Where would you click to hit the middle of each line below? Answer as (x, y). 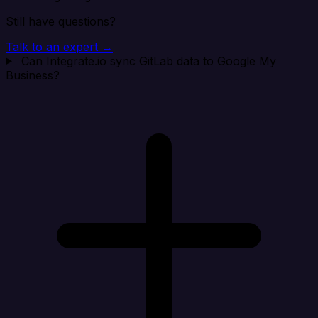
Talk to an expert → (59, 46)
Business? (33, 75)
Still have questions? (61, 21)
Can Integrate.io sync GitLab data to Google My (148, 61)
